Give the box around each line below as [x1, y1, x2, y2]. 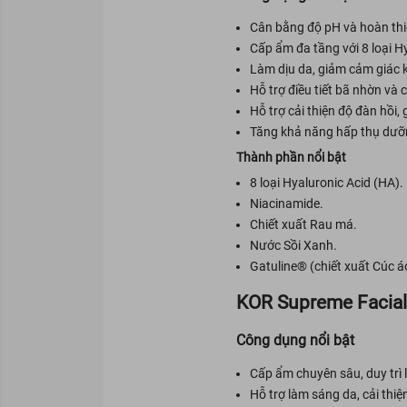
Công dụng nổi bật [235, 332, 354, 350]
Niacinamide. [249, 196, 323, 212]
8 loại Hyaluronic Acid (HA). [249, 175, 403, 191]
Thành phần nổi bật [235, 150, 346, 165]
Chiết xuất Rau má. [249, 217, 357, 233]
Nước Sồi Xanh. [249, 238, 337, 253]
